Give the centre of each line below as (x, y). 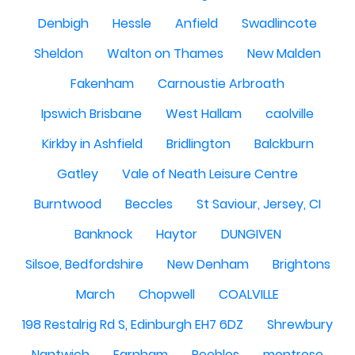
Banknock (103, 234)
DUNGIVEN (251, 234)
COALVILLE (249, 294)
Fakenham (102, 84)
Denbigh (63, 23)
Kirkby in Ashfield (92, 144)
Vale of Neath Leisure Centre (210, 174)
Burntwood (68, 204)
